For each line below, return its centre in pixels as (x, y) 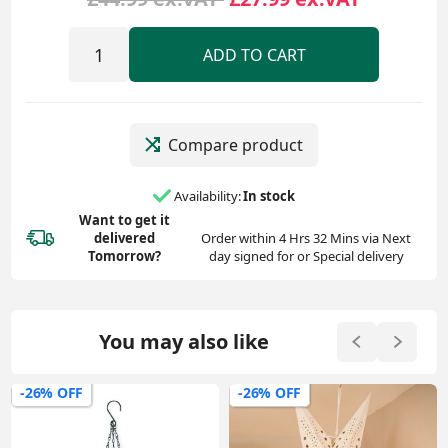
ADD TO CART (254, 54)
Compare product (235, 145)
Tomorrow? (125, 255)
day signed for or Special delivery (306, 255)
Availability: (207, 196)
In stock (269, 196)
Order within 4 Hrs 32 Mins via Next (306, 237)
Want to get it (125, 219)
